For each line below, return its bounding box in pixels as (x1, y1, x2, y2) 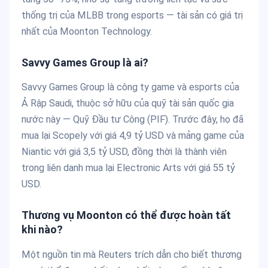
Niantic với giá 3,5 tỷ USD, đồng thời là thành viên (22, 146, 227, 158)
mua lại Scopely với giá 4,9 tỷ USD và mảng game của (22, 130, 244, 142)
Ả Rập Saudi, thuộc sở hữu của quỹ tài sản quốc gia (22, 98, 234, 109)
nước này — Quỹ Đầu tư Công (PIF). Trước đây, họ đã (22, 114, 243, 126)
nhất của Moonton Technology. (22, 25, 152, 37)
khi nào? (22, 223, 63, 236)
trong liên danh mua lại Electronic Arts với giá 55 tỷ (22, 162, 235, 174)
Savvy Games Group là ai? (22, 56, 148, 69)
